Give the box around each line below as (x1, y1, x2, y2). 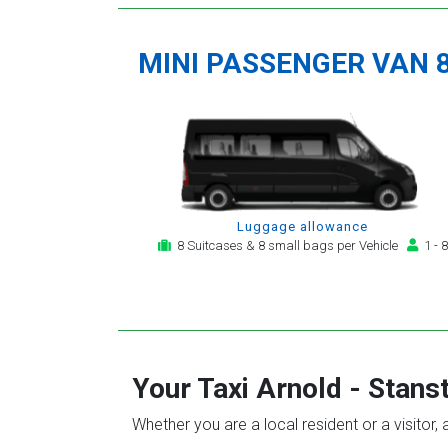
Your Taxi (132, 372, 256, 405)
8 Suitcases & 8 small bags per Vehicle (170, 238, 407, 254)
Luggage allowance (237, 219, 368, 235)
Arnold (256, 372, 342, 405)
